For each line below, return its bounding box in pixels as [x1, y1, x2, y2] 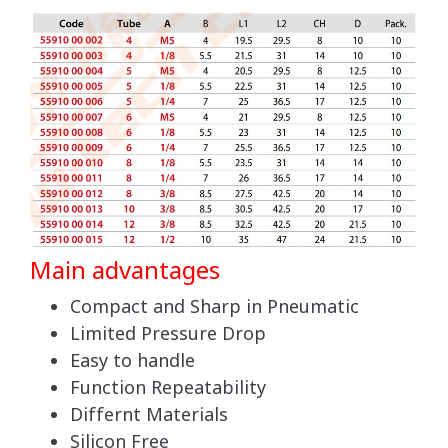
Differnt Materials [70, 402, 228, 430]
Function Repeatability [70, 375, 266, 403]
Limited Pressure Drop [70, 321, 266, 349]
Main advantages [30, 254, 220, 291]
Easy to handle [70, 348, 195, 376]
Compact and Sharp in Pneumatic [70, 294, 359, 322]
